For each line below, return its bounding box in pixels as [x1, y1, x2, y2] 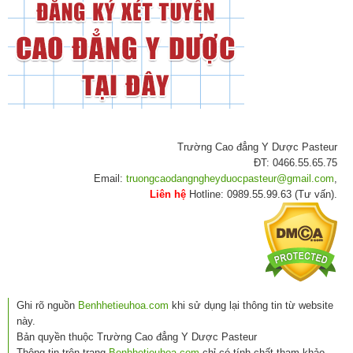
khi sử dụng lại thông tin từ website [169, 299, 333, 312]
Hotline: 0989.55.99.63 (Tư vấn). [186, 188, 337, 201]
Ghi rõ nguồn [17, 299, 78, 312]
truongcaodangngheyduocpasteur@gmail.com [126, 173, 334, 185]
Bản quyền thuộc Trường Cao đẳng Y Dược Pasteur [17, 331, 257, 344]
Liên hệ [150, 188, 186, 201]
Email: [94, 173, 126, 185]
